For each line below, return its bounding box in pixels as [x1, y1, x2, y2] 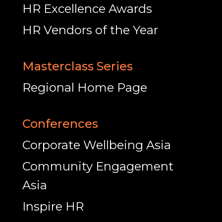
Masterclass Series [22, 58, 133, 73]
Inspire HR [22, 199, 84, 214]
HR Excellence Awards [22, 1, 152, 16]
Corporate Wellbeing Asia [22, 137, 171, 152]
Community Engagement [22, 159, 173, 173]
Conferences [22, 116, 98, 131]
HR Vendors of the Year [22, 22, 158, 37]
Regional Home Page [22, 80, 147, 95]
